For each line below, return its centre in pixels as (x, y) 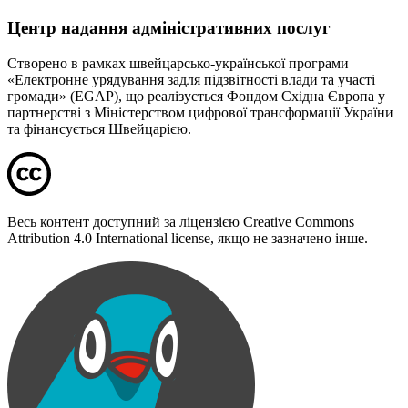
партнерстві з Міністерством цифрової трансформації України (200, 112)
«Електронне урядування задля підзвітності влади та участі (191, 79)
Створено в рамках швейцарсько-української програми (178, 63)
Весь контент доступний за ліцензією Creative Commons (181, 221)
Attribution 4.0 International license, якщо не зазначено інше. (188, 238)
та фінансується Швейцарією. (99, 128)
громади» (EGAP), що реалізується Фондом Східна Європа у (196, 96)
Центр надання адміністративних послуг (169, 28)
